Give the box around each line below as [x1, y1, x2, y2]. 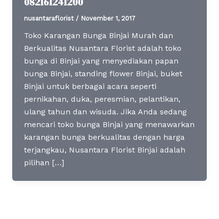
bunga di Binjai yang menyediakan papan [23, 56, 178, 66]
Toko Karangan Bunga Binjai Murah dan [23, 30, 173, 40]
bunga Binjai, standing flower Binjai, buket [23, 68, 182, 78]
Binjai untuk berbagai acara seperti [23, 81, 156, 91]
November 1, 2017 [80, 14, 135, 22]
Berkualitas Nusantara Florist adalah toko [23, 43, 181, 53]
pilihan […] [23, 157, 64, 167]
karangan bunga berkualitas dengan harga [23, 132, 185, 142]
